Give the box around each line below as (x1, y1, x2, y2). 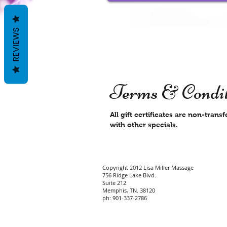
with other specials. (110, 121, 178, 129)
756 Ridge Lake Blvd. (102, 171, 156, 179)
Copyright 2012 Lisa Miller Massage (102, 164, 194, 171)
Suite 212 (102, 179, 126, 186)
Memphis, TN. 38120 (102, 186, 155, 194)
